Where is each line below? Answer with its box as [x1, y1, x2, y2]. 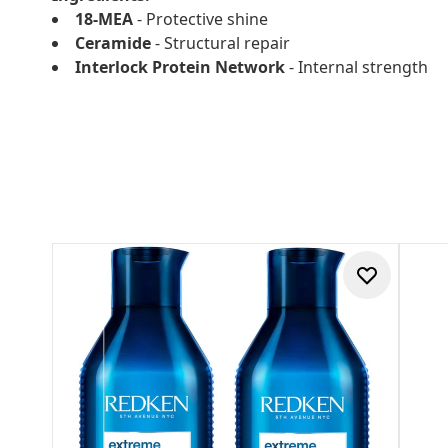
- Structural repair [151, 32, 290, 54]
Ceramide [75, 32, 151, 54]
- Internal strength [289, 56, 428, 78]
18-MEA [75, 8, 133, 30]
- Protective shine [133, 8, 268, 30]
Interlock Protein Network [75, 56, 289, 78]
